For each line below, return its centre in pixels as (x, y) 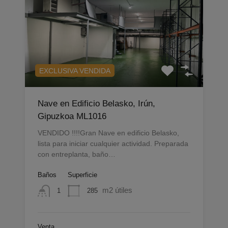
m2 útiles (117, 190)
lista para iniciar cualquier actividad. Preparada (113, 143)
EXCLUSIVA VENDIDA (75, 70)
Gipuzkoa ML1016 (72, 116)
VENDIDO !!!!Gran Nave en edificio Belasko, (108, 133)
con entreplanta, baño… (77, 154)
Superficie (82, 175)
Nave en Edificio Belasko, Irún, (96, 103)
